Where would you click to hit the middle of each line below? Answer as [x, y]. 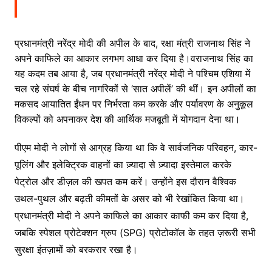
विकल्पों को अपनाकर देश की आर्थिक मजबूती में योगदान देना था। [127, 119]
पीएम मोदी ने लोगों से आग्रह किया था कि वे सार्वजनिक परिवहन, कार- [136, 148]
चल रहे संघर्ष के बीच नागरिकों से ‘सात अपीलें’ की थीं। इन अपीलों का [135, 89]
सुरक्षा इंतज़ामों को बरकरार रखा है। [76, 250]
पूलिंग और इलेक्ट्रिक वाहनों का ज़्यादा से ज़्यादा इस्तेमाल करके [123, 165]
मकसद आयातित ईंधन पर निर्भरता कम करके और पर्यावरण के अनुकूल [134, 104]
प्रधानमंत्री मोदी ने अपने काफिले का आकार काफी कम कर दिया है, [131, 216]
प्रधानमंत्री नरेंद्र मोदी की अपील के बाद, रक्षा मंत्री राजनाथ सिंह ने [132, 43]
